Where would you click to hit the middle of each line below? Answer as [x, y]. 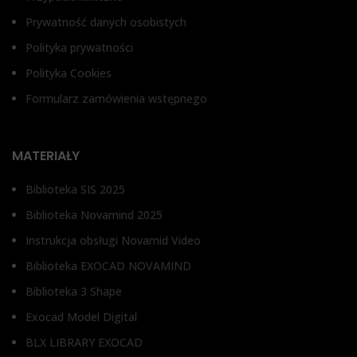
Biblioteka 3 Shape [74, 291]
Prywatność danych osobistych [106, 22]
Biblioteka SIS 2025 [75, 189]
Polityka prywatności [81, 47]
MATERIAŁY [46, 156]
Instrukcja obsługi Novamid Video [113, 240]
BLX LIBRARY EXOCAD [84, 342]
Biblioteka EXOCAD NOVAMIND [108, 266]
